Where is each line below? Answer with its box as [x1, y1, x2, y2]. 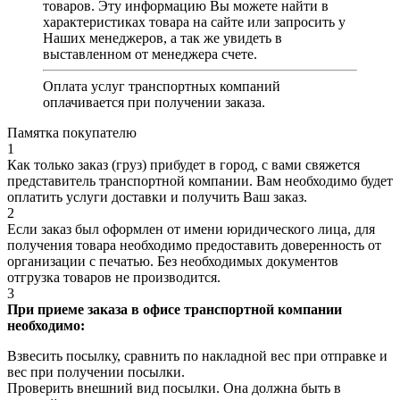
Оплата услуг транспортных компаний [43, 79, 280, 95]
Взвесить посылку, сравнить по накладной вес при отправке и [7, 348, 387, 364]
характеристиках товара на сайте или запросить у [43, 14, 346, 30]
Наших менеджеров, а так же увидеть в [43, 30, 282, 46]
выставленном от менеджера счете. [43, 46, 257, 62]
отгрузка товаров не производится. [7, 270, 221, 286]
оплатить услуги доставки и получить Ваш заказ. [7, 189, 307, 205]
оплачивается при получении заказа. [43, 95, 265, 111]
